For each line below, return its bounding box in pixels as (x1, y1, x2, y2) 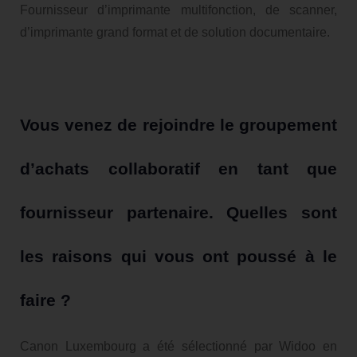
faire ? (20, 290, 71, 309)
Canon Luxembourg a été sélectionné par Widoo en (20, 339, 337, 353)
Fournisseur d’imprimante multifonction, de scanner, (20, 2, 337, 17)
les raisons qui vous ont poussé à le (20, 246, 337, 265)
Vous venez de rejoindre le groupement (20, 115, 337, 134)
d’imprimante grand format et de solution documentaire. (20, 25, 330, 39)
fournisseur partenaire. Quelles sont (20, 202, 337, 222)
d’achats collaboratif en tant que (20, 159, 337, 178)
